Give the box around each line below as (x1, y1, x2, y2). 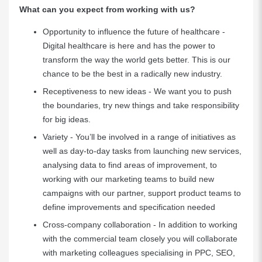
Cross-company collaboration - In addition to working (43, 220, 237, 229)
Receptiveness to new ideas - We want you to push (43, 87, 232, 96)
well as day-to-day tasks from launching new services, (43, 146, 242, 156)
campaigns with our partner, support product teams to (43, 188, 241, 198)
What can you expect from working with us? (19, 5, 195, 14)
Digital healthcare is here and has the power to (43, 41, 215, 50)
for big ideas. (43, 115, 95, 124)
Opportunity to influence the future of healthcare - (43, 27, 225, 36)
